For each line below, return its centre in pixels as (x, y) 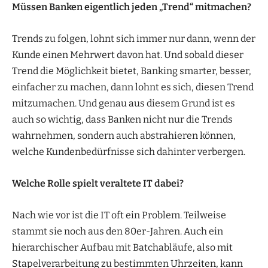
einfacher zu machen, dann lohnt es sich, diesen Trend (133, 87)
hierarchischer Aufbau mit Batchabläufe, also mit (122, 247)
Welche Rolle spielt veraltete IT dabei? (98, 183)
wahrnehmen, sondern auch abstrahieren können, (124, 135)
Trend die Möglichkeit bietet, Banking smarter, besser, (132, 71)
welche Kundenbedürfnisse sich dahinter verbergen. (129, 151)
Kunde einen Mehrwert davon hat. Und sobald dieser (128, 54)
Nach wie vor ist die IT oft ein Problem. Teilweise (119, 215)
